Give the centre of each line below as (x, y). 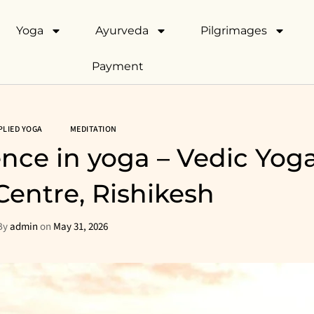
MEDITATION (93, 129)
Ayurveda (122, 30)
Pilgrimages (234, 30)
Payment (117, 66)
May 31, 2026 (79, 227)
